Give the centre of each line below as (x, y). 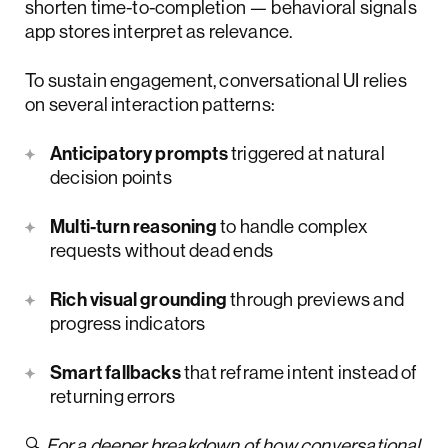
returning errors (113, 396)
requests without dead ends (161, 250)
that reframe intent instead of (299, 372)
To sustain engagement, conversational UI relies (216, 80)
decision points (111, 177)
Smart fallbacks (115, 372)
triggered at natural (306, 153)
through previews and (315, 299)
